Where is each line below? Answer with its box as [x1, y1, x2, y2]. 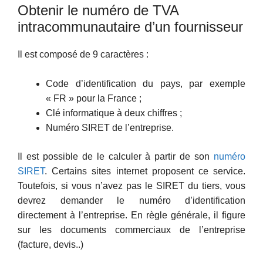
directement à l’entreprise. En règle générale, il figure [18, 210, 245, 221]
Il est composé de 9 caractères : [18, 49, 149, 59]
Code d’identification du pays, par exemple [46, 79, 245, 89]
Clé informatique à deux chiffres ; [46, 108, 182, 119]
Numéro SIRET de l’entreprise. [46, 123, 174, 133]
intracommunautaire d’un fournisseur [18, 18, 243, 35]
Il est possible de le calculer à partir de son [18, 151, 214, 162]
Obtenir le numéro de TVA [18, 2, 178, 18]
